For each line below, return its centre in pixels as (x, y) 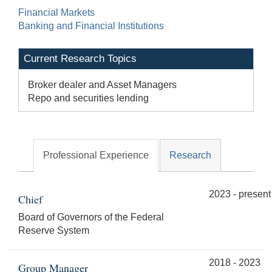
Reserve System (54, 231)
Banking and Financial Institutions (91, 26)
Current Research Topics (80, 59)
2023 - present (240, 194)
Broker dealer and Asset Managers (102, 85)
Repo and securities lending (88, 98)
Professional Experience (96, 155)
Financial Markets (56, 13)
